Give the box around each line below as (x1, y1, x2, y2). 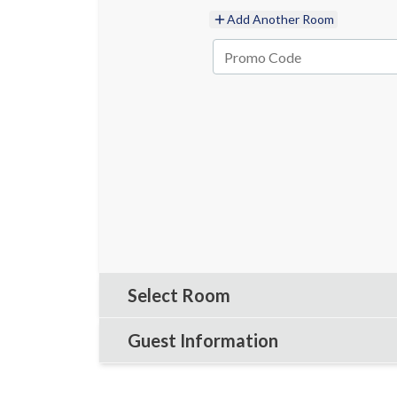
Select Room (128, 284, 230, 306)
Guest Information (128, 330, 278, 351)
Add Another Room (227, 12, 334, 27)
